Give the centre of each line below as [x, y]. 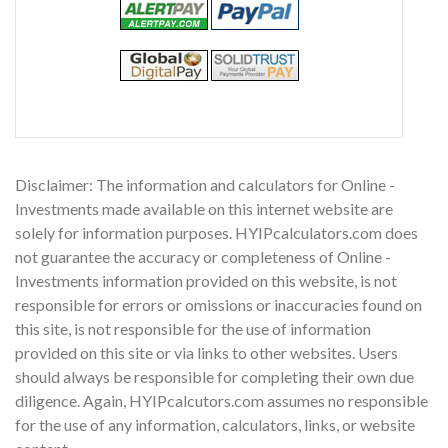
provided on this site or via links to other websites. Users [206, 352]
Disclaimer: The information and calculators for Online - [205, 184]
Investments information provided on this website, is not [206, 280]
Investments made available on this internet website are [204, 208]
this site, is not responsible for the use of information [193, 328]
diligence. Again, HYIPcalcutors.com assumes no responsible [221, 400]
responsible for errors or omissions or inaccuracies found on [218, 304]
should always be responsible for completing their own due [214, 376]
